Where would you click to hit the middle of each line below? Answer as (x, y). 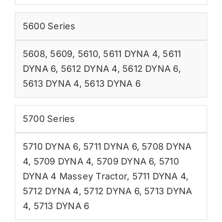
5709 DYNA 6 (125, 161)
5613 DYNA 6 (112, 83)
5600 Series (49, 26)
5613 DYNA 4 (51, 83)
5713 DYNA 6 (61, 206)
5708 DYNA (167, 146)
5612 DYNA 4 (89, 68)
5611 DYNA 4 (130, 54)
